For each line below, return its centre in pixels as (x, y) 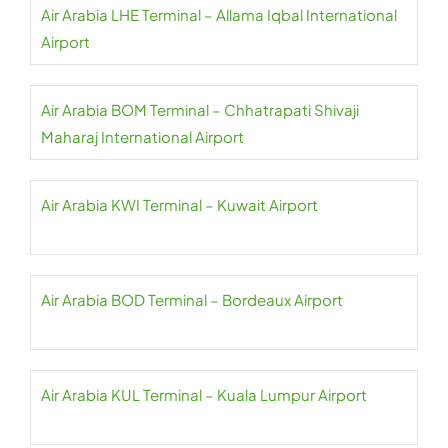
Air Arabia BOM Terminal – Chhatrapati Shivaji (200, 109)
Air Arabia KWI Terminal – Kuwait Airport (179, 204)
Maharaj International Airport (142, 136)
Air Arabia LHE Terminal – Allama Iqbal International (219, 14)
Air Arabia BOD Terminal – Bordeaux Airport (192, 299)
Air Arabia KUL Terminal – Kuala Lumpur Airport (204, 394)
